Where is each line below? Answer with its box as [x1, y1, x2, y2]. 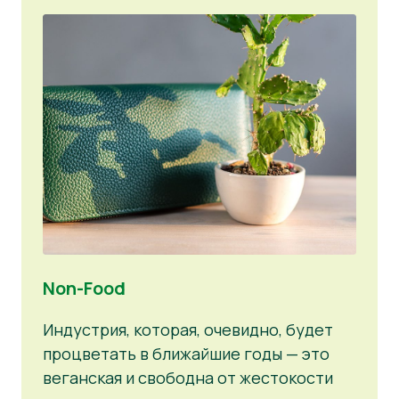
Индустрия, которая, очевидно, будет [43, 318, 333, 340]
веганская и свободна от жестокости [43, 366, 333, 388]
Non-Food [43, 275, 126, 300]
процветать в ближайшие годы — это [43, 342, 330, 364]
